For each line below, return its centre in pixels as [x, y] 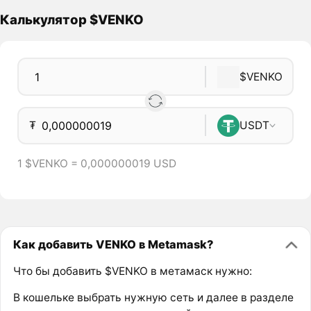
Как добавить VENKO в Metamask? [113, 245]
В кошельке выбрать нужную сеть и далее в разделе [153, 298]
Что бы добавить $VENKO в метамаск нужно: [132, 271]
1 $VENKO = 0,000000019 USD [96, 163]
